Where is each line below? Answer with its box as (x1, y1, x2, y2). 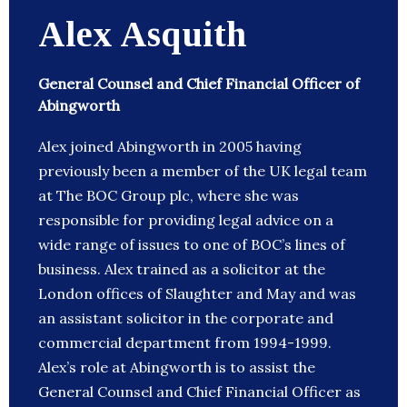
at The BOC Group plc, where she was (38, 186, 299, 205)
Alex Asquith (38, 14, 247, 55)
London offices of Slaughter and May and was (38, 284, 356, 303)
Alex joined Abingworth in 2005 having (38, 137, 302, 156)
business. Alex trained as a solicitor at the (38, 260, 325, 279)
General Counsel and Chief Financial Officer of (38, 74, 360, 94)
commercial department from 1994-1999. (38, 333, 332, 352)
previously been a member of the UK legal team (38, 162, 367, 181)
